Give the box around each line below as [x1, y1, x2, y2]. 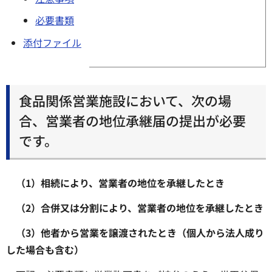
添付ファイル [23, 35, 81, 50]
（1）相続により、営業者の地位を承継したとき [16, 175, 225, 191]
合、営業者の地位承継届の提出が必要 [19, 110, 246, 130]
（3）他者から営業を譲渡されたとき [16, 225, 177, 240]
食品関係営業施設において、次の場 [19, 90, 231, 110]
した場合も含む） [6, 242, 84, 257]
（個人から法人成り [177, 225, 264, 240]
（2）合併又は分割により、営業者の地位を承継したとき [16, 200, 263, 215]
